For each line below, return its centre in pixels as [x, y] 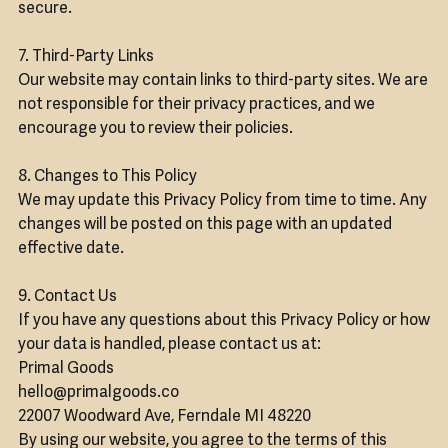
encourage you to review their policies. [155, 129]
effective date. [70, 249]
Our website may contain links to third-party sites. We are [222, 81]
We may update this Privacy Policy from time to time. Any [222, 201]
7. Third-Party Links [85, 57]
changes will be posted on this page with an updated [204, 225]
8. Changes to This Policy [107, 177]
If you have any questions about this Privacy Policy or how [223, 321]
